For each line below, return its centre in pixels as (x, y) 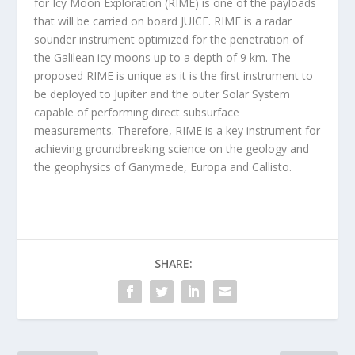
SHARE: (174, 264)
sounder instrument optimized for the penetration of (168, 40)
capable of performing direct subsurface (136, 113)
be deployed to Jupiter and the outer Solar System (162, 94)
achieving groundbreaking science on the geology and (171, 149)
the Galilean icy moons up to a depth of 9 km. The (162, 58)
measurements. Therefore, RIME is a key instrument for (177, 131)
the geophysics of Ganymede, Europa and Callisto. (162, 167)
